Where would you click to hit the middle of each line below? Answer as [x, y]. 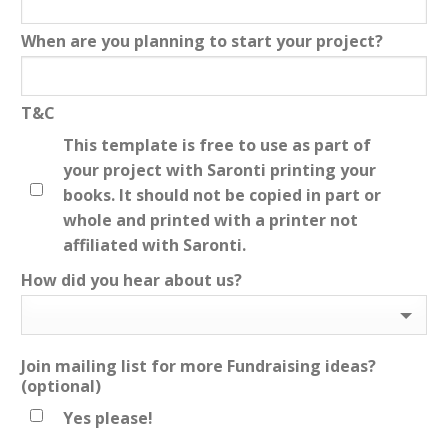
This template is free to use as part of [217, 145]
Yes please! [108, 418]
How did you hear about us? [132, 280]
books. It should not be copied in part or [222, 195]
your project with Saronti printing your [220, 170]
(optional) [61, 386]
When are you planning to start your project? [202, 41]
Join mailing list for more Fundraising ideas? [199, 366]
